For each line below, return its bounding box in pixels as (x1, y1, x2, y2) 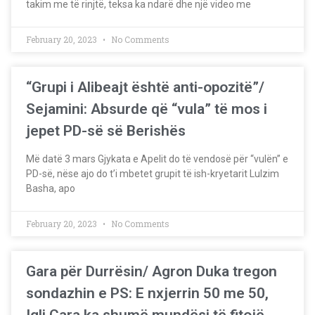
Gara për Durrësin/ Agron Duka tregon (26, 263, 277, 280)
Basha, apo (26, 183, 75, 194)
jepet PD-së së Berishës (26, 122, 186, 139)
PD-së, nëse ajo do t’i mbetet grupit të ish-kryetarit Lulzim (26, 168, 279, 179)
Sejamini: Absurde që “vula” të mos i (26, 101, 267, 117)
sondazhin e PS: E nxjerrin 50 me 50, (26, 285, 269, 302)
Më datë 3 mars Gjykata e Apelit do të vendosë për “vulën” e (26, 153, 288, 165)
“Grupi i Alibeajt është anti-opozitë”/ (26, 79, 264, 96)
